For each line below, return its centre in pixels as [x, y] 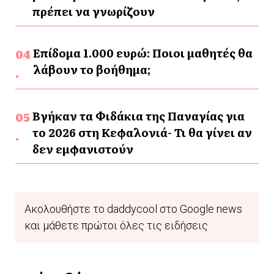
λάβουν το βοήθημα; [91, 70]
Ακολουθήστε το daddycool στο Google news [133, 209]
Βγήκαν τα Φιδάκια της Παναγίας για [138, 116]
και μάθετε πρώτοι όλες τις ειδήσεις [116, 226]
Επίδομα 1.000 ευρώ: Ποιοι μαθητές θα [143, 53]
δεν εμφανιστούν [83, 149]
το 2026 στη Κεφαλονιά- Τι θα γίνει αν [142, 133]
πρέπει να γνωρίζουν [93, 12]
